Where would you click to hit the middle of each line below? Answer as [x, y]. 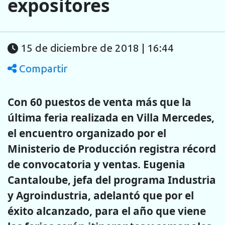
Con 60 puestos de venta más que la [99, 102]
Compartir [42, 69]
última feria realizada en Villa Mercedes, [111, 117]
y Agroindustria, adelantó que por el [101, 195]
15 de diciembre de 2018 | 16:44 [97, 48]
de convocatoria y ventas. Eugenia [96, 164]
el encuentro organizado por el [87, 133]
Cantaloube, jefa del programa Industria [112, 180]
